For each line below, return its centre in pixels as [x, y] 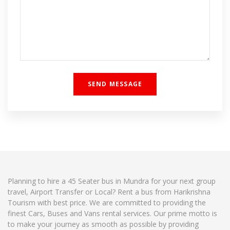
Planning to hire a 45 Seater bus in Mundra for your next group [112, 181]
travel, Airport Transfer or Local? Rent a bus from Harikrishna [109, 192]
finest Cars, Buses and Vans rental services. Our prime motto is [112, 214]
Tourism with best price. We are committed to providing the [107, 203]
